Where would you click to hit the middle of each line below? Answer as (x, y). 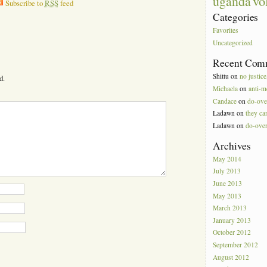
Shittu (221, 76)
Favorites (226, 30)
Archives (232, 145)
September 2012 (236, 245)
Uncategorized (233, 43)
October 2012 (232, 232)
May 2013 (227, 195)
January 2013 (232, 221)
